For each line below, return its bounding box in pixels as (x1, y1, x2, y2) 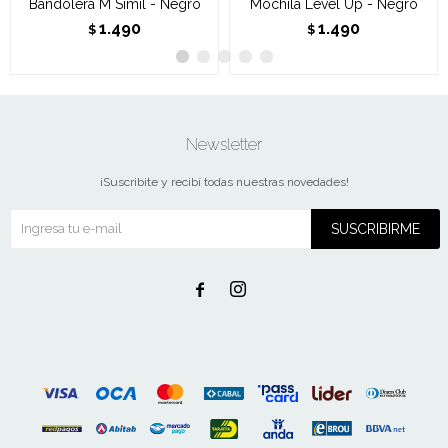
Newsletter (186, 134, 262, 154)
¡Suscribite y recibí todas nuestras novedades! (99, 174, 349, 189)
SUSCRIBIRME (331, 220, 420, 237)
